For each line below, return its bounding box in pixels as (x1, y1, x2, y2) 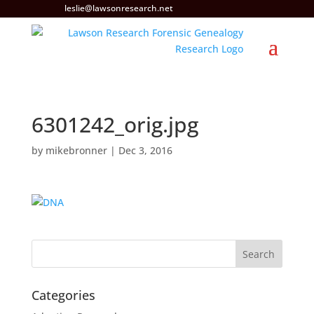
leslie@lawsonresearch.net (64, 2, 173, 14)
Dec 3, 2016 (118, 144, 172, 157)
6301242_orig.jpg (31, 110, 198, 139)
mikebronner (45, 144, 107, 157)
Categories (31, 287, 95, 303)
